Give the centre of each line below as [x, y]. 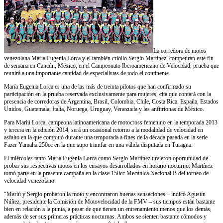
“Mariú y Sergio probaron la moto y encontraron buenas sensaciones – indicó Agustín [105, 194]
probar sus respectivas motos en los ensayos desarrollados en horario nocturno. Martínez [108, 166]
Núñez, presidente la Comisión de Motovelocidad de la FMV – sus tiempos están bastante [110, 201]
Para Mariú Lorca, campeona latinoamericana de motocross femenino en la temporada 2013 [111, 122]
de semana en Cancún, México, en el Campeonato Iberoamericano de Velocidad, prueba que [111, 65]
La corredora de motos [180, 51]
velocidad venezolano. [30, 180]
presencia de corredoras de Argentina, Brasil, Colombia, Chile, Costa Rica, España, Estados [111, 101]
